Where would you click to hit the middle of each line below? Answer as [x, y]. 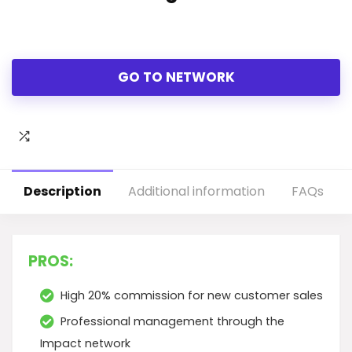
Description [62, 191]
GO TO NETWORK [176, 77]
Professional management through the [172, 321]
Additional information [196, 191]
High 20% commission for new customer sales [192, 295]
